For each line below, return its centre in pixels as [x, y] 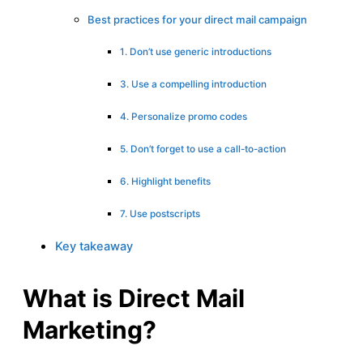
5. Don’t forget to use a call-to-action [203, 149]
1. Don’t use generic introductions [196, 51]
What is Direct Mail [134, 298]
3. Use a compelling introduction [193, 84]
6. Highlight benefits [165, 181]
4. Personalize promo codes [184, 116]
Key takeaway [94, 246]
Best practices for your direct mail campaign [197, 19]
